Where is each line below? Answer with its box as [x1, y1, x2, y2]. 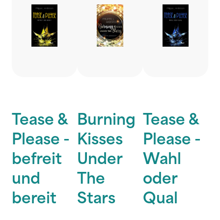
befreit [12, 153, 62, 168]
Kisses [77, 133, 123, 148]
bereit [12, 192, 56, 207]
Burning [77, 113, 136, 129]
